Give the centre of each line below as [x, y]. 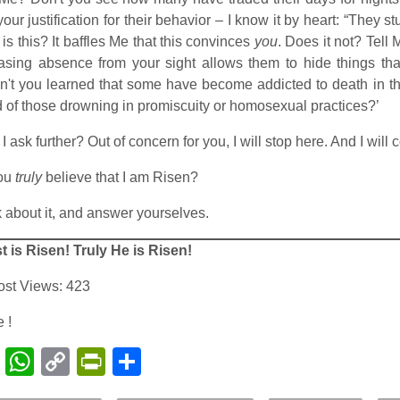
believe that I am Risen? [120, 177]
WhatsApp [100, 362]
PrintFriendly [186, 362]
